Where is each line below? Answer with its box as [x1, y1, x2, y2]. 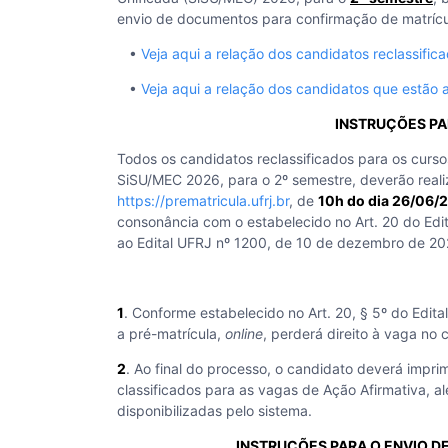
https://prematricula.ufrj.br [117, 192, 289, 209]
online [225, 325, 263, 342]
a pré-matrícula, [117, 325, 225, 342]
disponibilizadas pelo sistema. [117, 402, 312, 419]
